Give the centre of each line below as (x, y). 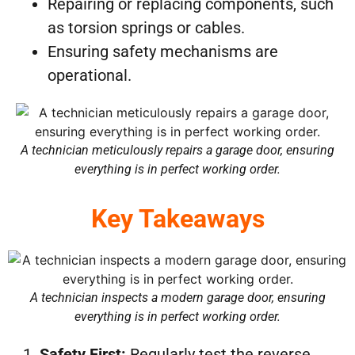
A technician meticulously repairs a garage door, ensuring (177, 150)
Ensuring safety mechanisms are (163, 51)
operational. (90, 75)
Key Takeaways (177, 218)
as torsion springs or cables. (146, 27)
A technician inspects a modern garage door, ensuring (177, 297)
